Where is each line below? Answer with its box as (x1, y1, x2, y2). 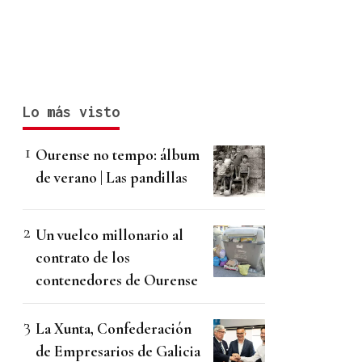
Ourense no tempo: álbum (36, 145, 200, 165)
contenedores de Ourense (36, 271, 198, 290)
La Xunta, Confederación (36, 319, 192, 339)
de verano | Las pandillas (36, 168, 187, 187)
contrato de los (36, 248, 130, 267)
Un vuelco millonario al (36, 225, 183, 245)
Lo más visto (23, 103, 120, 121)
